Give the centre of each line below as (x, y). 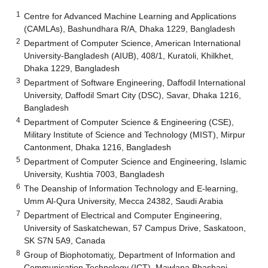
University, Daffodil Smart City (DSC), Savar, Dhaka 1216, (133, 95)
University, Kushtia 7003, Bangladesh (95, 174)
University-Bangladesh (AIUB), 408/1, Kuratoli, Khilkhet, (129, 55)
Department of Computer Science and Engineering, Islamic (135, 161)
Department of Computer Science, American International (133, 43)
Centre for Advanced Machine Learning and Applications (130, 16)
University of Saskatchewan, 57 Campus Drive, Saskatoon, (135, 228)
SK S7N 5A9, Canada (65, 240)
